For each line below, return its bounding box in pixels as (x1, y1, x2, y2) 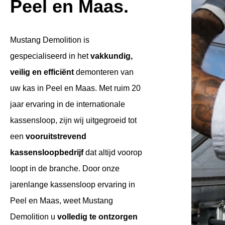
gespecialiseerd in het (10, 52, 90, 60)
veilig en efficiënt (10, 68, 74, 76)
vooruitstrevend (26, 132, 86, 141)
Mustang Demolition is (10, 36, 89, 44)
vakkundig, (90, 52, 133, 60)
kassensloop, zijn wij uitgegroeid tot (10, 116, 137, 125)
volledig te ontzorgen (57, 212, 138, 221)
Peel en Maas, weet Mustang (10, 196, 113, 205)
